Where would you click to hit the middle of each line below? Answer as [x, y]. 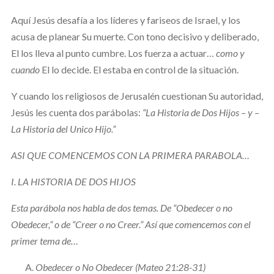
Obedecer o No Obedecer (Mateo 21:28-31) [120, 267]
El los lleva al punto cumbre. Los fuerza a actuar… [113, 53]
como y [230, 53]
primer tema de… [44, 240]
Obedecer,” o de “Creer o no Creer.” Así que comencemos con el [131, 224]
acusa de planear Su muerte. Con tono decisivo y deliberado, [135, 36]
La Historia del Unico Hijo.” [63, 128]
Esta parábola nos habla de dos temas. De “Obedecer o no [121, 207]
